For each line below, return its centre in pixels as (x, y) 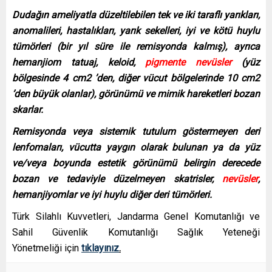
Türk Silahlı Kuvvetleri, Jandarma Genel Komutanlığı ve (136, 216)
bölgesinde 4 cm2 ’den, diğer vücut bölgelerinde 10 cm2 (136, 78)
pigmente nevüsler (189, 62)
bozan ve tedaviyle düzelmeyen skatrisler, (117, 178)
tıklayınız (100, 248)
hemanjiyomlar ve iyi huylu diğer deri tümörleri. (112, 194)
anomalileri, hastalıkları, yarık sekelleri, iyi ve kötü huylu (136, 30)
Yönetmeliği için (47, 248)
